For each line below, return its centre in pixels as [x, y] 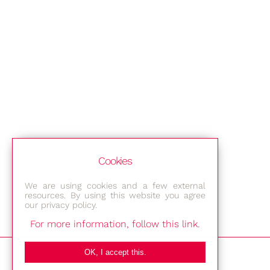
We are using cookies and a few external [115, 185]
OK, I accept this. [115, 252]
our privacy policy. [61, 205]
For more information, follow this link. [115, 224]
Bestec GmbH [57, 254]
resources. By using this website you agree [115, 195]
